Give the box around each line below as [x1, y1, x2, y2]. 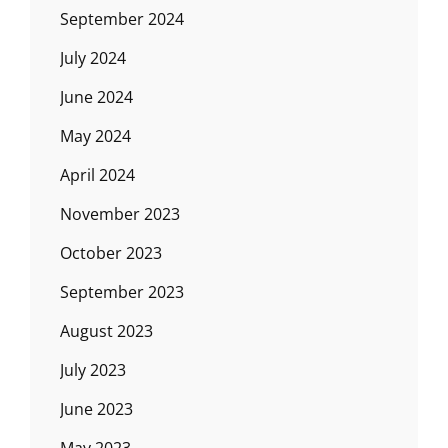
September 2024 [60, 8, 184, 30]
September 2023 [60, 281, 184, 303]
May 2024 [60, 125, 131, 147]
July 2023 [60, 359, 126, 381]
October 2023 [60, 242, 162, 264]
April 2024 [60, 164, 135, 186]
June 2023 [60, 398, 133, 420]
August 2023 [60, 320, 153, 342]
